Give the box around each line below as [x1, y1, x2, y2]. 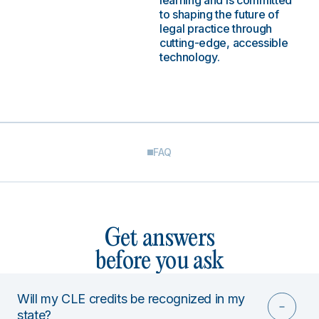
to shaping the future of [159, 7, 279, 21]
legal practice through [159, 21, 272, 36]
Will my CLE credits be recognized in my [17, 291, 245, 306]
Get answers [104, 227, 215, 251]
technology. [159, 50, 220, 64]
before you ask [95, 250, 224, 273]
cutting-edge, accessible [159, 36, 288, 50]
